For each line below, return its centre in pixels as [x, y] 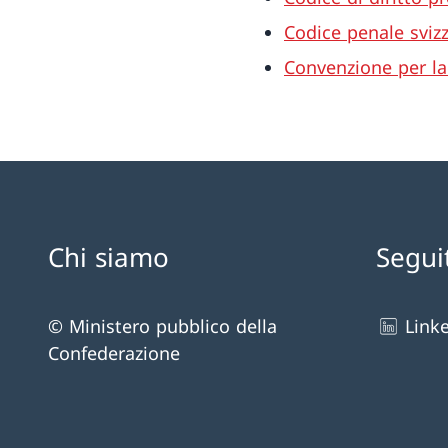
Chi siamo [108, 257]
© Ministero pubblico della [162, 326]
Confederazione [114, 353]
